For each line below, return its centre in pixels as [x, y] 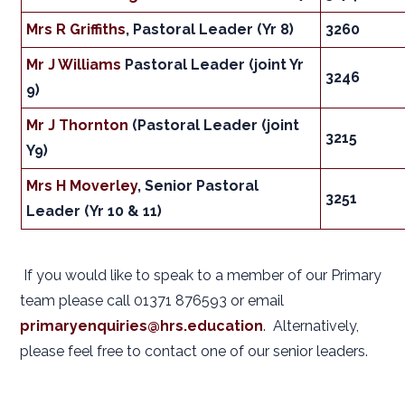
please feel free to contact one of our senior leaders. [194, 352]
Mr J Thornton [78, 125]
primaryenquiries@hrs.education [142, 326]
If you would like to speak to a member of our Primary [201, 276]
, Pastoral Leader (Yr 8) [210, 29]
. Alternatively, [311, 326]
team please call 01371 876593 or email [152, 301]
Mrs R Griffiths [76, 29]
